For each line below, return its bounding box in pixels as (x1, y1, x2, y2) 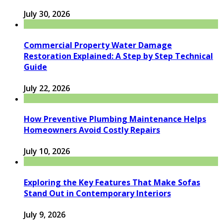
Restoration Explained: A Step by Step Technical (24, 50, 213, 61)
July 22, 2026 (24, 82, 70, 94)
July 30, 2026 (24, 8, 70, 20)
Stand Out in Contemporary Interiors (24, 187, 171, 199)
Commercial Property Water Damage (24, 39, 172, 51)
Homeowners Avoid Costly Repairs (24, 124, 160, 136)
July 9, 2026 (24, 209, 65, 220)
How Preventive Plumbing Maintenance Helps (24, 113, 206, 125)
